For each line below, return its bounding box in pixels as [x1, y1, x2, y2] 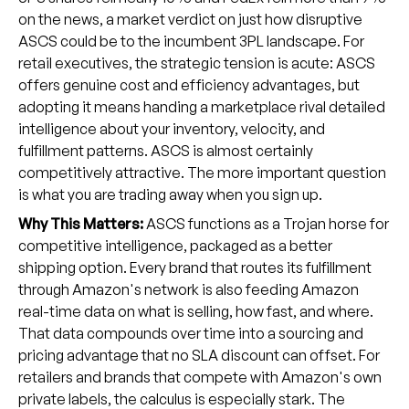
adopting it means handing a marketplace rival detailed [17, 98, 385, 117]
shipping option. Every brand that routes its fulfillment [17, 258, 372, 278]
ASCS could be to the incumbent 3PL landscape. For [17, 32, 364, 51]
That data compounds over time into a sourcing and [17, 324, 363, 343]
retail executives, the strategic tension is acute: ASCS [17, 54, 375, 73]
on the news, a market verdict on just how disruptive [17, 10, 362, 29]
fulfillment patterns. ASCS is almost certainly [17, 142, 313, 161]
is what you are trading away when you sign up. [17, 185, 322, 204]
